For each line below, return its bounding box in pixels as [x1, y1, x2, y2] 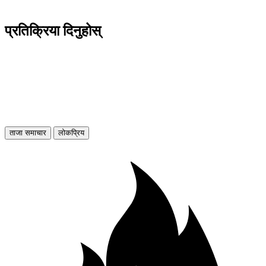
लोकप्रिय [58, 128, 84, 138]
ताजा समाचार [9, 128, 46, 138]
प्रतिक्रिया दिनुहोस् [5, 23, 101, 39]
